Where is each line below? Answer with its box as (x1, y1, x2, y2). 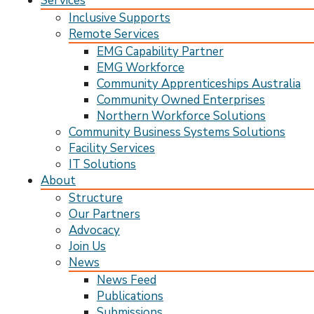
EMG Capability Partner (97, 43, 224, 60)
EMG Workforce (97, 60, 184, 76)
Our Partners (69, 206, 140, 222)
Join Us (69, 238, 106, 254)
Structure (69, 190, 123, 206)
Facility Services (69, 140, 155, 156)
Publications (97, 288, 163, 304)
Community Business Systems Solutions (69, 124, 285, 140)
